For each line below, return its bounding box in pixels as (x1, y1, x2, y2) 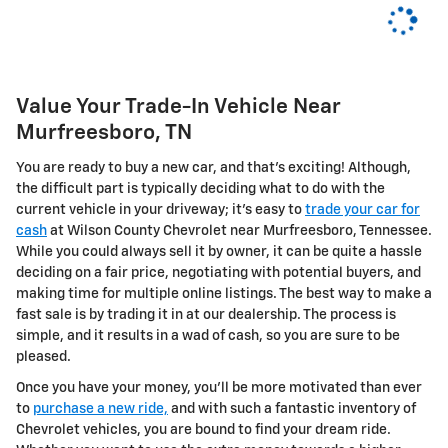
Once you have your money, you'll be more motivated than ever (16, 380, 422, 395)
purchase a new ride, (33, 401, 168, 416)
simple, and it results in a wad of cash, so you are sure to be (16, 328, 400, 343)
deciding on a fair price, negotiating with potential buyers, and (16, 265, 421, 280)
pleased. (16, 349, 71, 364)
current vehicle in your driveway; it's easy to (16, 202, 305, 217)
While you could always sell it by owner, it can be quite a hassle (16, 244, 422, 259)
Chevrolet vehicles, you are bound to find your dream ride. (16, 422, 391, 437)
